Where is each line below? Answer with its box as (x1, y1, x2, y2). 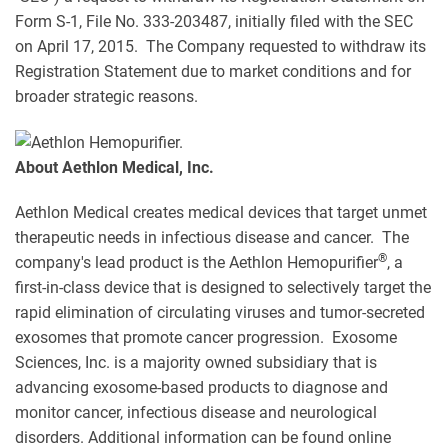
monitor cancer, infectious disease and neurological (15, 403, 377, 423)
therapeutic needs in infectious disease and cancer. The (15, 228, 409, 248)
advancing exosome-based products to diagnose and (15, 378, 388, 398)
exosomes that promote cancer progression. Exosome (15, 328, 397, 348)
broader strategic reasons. (15, 87, 198, 106)
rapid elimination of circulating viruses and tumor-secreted (15, 303, 425, 323)
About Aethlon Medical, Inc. (15, 158, 214, 178)
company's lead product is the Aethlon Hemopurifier (15, 253, 378, 273)
